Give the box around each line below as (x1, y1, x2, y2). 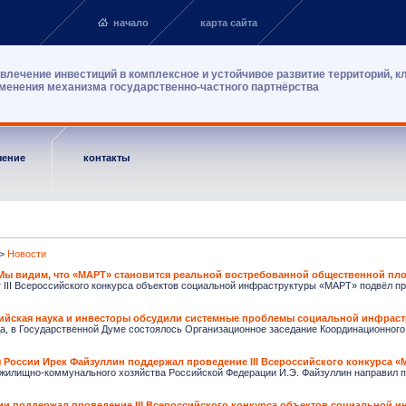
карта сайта (200, 17, 257, 28)
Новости (7, 248, 46, 260)
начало (113, 17, 149, 28)
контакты (82, 152, 130, 163)
